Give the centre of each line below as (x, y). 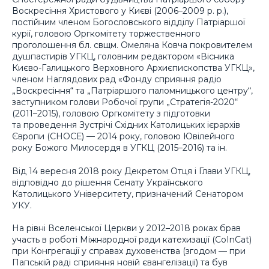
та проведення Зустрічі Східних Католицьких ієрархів (126, 125)
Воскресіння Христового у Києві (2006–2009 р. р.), (120, 11)
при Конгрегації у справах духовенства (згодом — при (129, 251)
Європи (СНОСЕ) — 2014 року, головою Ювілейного (123, 137)
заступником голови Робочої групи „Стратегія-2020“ (125, 102)
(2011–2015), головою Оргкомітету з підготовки (111, 114)
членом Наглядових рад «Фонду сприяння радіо (117, 80)
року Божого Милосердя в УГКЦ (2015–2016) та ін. (119, 148)
